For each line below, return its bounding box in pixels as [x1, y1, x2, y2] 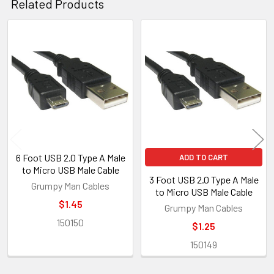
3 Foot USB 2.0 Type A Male [149, 173, 259, 185]
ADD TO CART [179, 152, 228, 162]
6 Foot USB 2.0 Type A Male [15, 151, 125, 163]
